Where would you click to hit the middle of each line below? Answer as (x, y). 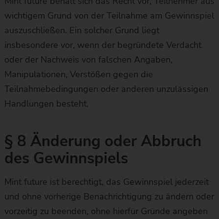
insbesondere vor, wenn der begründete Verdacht (103, 45)
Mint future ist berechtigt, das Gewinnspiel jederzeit (106, 182)
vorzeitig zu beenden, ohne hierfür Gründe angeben (106, 211)
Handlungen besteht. (46, 103)
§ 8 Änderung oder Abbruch (103, 141)
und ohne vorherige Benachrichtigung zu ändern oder (109, 196)
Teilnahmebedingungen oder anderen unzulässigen (106, 89)
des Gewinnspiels (66, 158)
